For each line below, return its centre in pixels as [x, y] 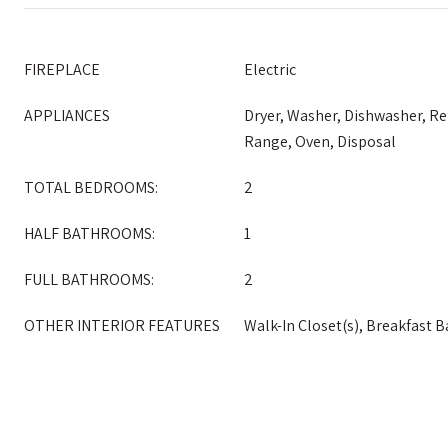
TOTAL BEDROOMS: [91, 187]
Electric [270, 69]
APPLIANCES [67, 115]
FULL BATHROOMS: [89, 279]
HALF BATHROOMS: [89, 233]
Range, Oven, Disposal [320, 141]
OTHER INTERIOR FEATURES [122, 325]
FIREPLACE [62, 69]
